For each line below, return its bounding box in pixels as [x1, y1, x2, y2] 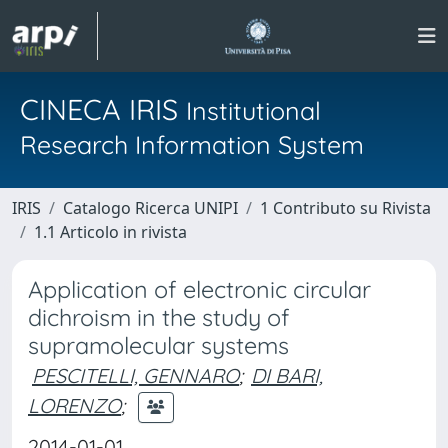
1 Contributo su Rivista [260, 197, 431, 219]
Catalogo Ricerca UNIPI [63, 197, 238, 219]
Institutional [186, 95, 321, 126]
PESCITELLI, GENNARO [32, 363, 239, 388]
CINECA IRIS [20, 91, 186, 127]
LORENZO [28, 392, 121, 418]
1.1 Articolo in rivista [34, 221, 187, 243]
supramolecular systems [28, 331, 289, 360]
